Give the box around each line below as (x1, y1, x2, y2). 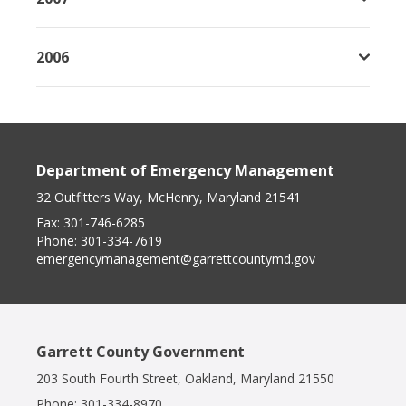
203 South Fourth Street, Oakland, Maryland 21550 (36, 370, 334, 387)
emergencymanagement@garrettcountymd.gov (36, 250, 315, 267)
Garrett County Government (36, 342, 245, 362)
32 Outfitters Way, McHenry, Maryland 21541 (36, 188, 301, 206)
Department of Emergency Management (36, 160, 334, 180)
